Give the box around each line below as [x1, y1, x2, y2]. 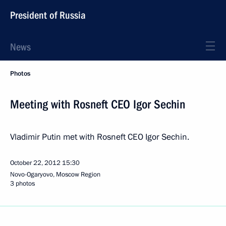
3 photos [10, 179, 35, 188]
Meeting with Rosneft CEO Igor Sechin [10, 97, 185, 111]
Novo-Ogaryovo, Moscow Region [10, 170, 100, 179]
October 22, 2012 [10, 158, 61, 167]
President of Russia [10, 9, 86, 21]
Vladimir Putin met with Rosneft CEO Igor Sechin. [10, 131, 189, 143]
